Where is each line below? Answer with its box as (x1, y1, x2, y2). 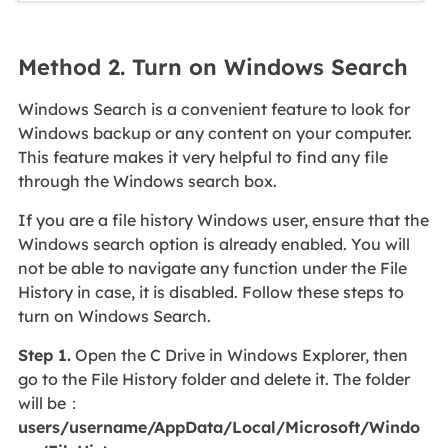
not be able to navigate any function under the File (17, 258, 407, 279)
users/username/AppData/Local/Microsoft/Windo (17, 417, 420, 438)
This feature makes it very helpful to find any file (17, 147, 388, 168)
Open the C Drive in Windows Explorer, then (70, 345, 408, 366)
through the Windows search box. (17, 171, 281, 192)
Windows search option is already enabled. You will (17, 234, 410, 255)
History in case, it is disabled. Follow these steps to (17, 282, 404, 303)
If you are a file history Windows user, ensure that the (17, 210, 429, 231)
